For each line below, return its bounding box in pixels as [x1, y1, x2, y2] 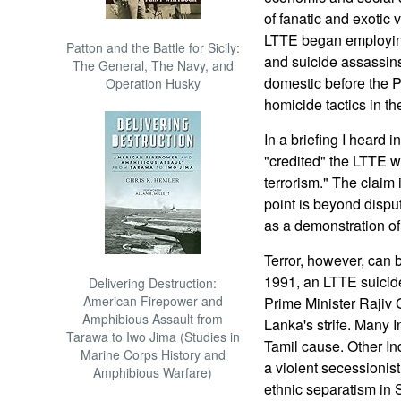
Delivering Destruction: [89, 274, 218, 292]
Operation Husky [105, 74, 200, 92]
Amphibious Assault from [82, 310, 224, 328]
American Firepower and [82, 292, 223, 310]
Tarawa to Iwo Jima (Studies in [65, 328, 240, 346]
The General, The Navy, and [72, 56, 234, 74]
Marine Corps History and [80, 346, 226, 363]
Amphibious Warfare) [93, 363, 213, 381]
